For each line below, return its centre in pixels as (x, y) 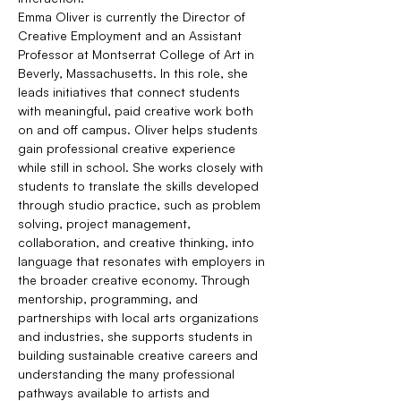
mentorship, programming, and (110, 299)
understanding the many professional (128, 374)
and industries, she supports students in (137, 336)
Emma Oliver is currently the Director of (133, 17)
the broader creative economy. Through (136, 280)
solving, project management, (106, 223)
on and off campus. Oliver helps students (140, 129)
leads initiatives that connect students (131, 92)
